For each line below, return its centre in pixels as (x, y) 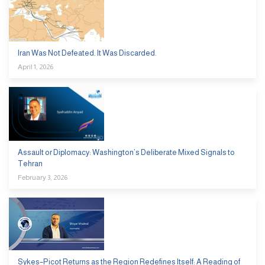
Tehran (30, 163)
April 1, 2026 (35, 67)
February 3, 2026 (43, 177)
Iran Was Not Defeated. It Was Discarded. (87, 53)
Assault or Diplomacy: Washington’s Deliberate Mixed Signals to (126, 152)
